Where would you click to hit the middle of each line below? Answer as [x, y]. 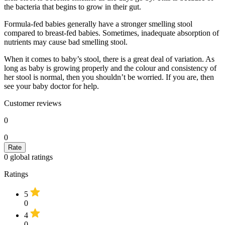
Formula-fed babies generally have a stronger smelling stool [98, 24]
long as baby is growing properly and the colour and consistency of [110, 68]
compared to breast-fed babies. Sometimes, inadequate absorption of [111, 33]
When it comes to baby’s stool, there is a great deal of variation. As [109, 59]
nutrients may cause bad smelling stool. [66, 42]
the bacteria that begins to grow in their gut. [73, 7]
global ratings [30, 157]
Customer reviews [33, 103]
